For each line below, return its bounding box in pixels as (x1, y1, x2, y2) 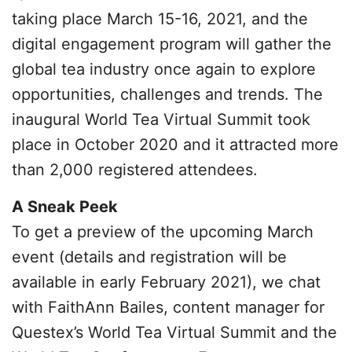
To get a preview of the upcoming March (12, 222, 313, 241)
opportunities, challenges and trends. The (12, 85, 323, 104)
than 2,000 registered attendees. (12, 160, 258, 179)
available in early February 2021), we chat (12, 273, 321, 291)
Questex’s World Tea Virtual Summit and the (12, 323, 337, 342)
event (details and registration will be (12, 247, 287, 266)
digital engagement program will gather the (12, 35, 332, 53)
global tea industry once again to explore (12, 60, 316, 79)
